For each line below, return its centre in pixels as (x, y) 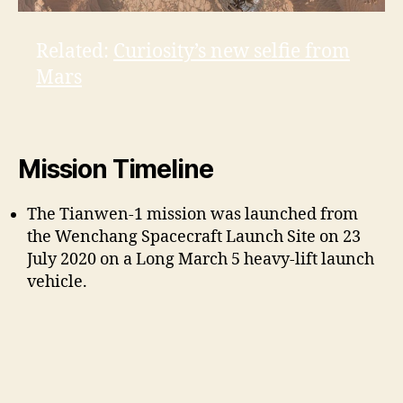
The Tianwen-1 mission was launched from (193, 215)
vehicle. (57, 282)
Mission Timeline (116, 170)
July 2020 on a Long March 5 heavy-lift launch (201, 260)
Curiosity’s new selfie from (232, 52)
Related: (75, 52)
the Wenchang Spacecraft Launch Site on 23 (194, 237)
